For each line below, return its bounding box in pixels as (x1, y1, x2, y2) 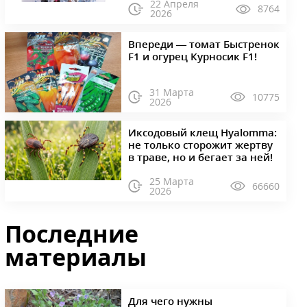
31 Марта (149, 85, 195, 99)
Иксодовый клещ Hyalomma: (127, 125, 277, 139)
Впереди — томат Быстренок (127, 37, 280, 51)
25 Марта (149, 174, 195, 188)
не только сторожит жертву (127, 137, 273, 151)
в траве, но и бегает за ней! (127, 149, 273, 164)
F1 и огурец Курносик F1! (127, 49, 257, 64)
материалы (5, 241, 147, 273)
